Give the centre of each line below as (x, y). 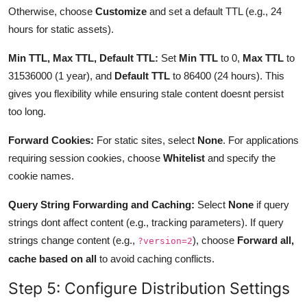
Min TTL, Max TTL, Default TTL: (83, 58)
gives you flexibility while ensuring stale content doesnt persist (146, 93)
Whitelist (184, 158)
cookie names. (41, 175)
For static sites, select (146, 140)
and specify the (240, 158)
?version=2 (165, 241)
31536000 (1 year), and (61, 75)
